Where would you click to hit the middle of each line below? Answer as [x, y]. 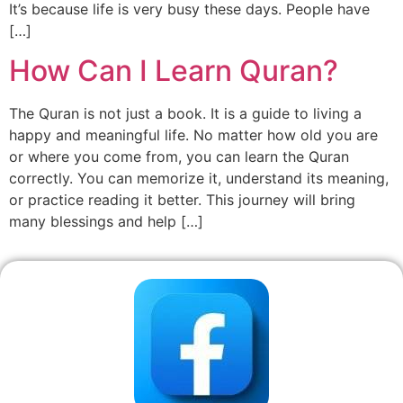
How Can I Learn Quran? [174, 71]
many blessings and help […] [106, 222]
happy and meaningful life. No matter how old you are [193, 135]
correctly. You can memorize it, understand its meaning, [199, 179]
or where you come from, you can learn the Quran [179, 157]
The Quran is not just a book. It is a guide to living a [185, 114]
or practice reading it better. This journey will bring [182, 200]
